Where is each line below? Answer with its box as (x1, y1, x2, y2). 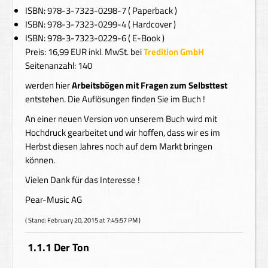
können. (25, 153, 56, 167)
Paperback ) (132, 4, 178, 17)
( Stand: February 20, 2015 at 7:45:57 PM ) (25, 215, 141, 225)
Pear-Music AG (25, 193, 83, 206)
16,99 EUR (48, 45, 89, 59)
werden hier (25, 78, 71, 92)
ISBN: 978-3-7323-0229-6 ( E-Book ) (25, 31, 165, 45)
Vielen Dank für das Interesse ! (25, 173, 141, 187)
